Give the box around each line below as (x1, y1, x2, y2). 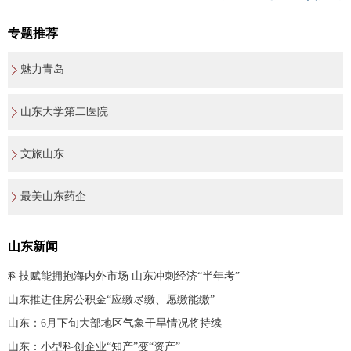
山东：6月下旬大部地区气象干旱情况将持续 (8, 317, 222, 330)
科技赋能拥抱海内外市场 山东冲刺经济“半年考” (8, 270, 240, 283)
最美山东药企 (20, 190, 86, 203)
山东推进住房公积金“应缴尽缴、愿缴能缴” (8, 294, 215, 306)
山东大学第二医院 (20, 106, 108, 118)
